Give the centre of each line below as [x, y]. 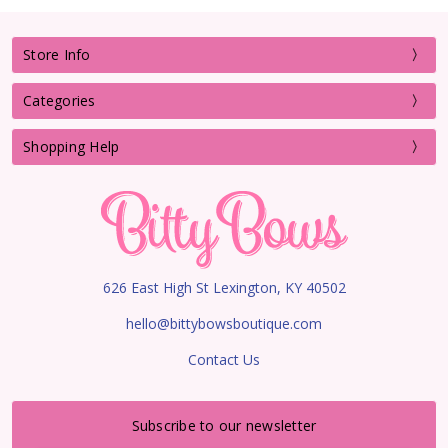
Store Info [57, 54]
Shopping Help [71, 146]
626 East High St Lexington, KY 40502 [224, 287]
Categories [59, 100]
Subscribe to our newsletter [224, 426]
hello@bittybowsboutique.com [224, 323]
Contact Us [224, 359]
